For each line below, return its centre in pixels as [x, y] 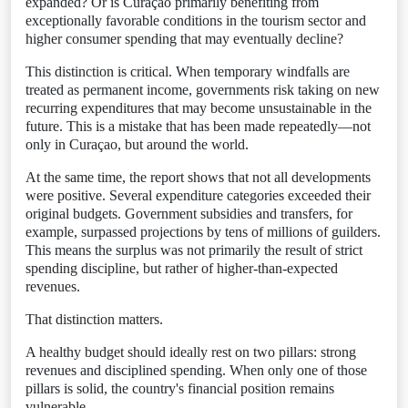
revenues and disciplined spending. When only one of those [196, 370]
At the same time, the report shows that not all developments [198, 177]
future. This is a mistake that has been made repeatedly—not [198, 126]
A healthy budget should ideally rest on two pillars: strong [191, 352]
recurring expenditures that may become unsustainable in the [199, 108]
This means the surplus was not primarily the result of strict [194, 250]
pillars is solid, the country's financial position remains [180, 388]
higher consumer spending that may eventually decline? [184, 39]
